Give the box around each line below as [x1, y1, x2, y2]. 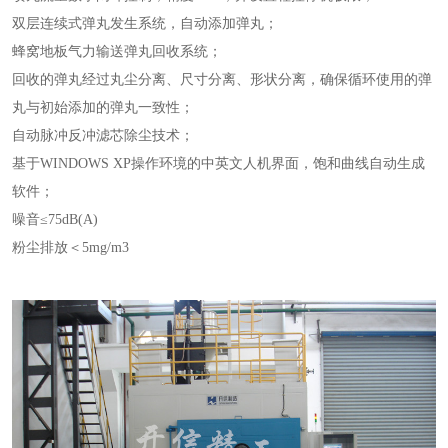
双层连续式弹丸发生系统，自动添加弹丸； [12, 16, 278, 31]
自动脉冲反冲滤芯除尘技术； [12, 128, 194, 143]
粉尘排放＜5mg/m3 [12, 240, 129, 255]
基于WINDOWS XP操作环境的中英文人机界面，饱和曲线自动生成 [12, 156, 425, 171]
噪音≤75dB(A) [12, 212, 98, 227]
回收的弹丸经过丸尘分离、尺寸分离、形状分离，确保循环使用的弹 [12, 72, 432, 87]
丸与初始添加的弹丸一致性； [12, 100, 194, 115]
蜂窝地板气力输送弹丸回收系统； [12, 44, 222, 59]
